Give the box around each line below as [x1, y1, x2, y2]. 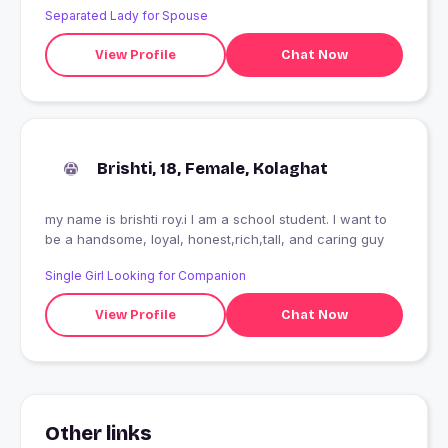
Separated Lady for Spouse [45, 8, 208, 24]
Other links [45, 421, 152, 446]
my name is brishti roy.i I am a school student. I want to [45, 211, 387, 228]
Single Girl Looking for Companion [45, 268, 246, 284]
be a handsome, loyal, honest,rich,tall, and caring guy [45, 231, 384, 248]
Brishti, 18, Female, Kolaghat [97, 159, 328, 179]
